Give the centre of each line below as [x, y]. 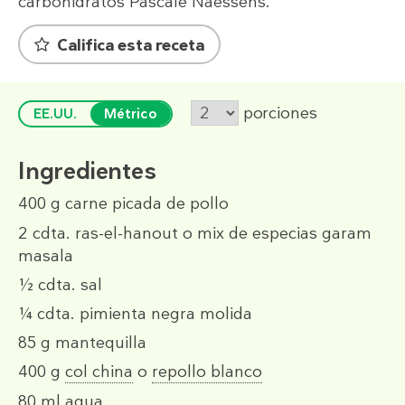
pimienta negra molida [164, 314]
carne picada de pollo [145, 204]
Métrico [131, 114]
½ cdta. [47, 284]
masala [46, 255]
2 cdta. [44, 233]
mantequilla [99, 343]
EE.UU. [55, 114]
